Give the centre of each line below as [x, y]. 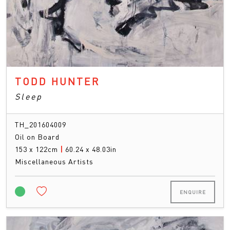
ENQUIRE [193, 192]
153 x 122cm [37, 149]
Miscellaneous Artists [54, 161]
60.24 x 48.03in [91, 149]
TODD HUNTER [57, 81]
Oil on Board [37, 136]
